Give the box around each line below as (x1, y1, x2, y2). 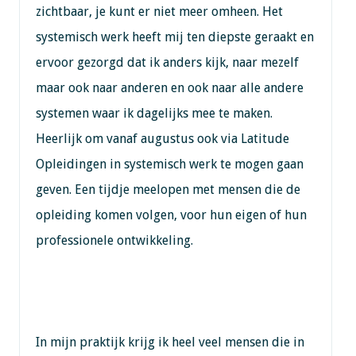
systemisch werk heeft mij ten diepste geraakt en (35, 29, 314, 44)
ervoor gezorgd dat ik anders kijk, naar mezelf (35, 54, 299, 70)
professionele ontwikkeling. (35, 232, 193, 248)
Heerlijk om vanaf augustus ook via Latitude (35, 130, 289, 146)
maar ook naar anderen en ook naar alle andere (35, 79, 304, 95)
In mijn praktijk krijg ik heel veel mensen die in (35, 334, 304, 350)
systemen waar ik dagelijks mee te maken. (35, 105, 273, 121)
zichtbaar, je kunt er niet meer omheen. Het (35, 3, 283, 19)
